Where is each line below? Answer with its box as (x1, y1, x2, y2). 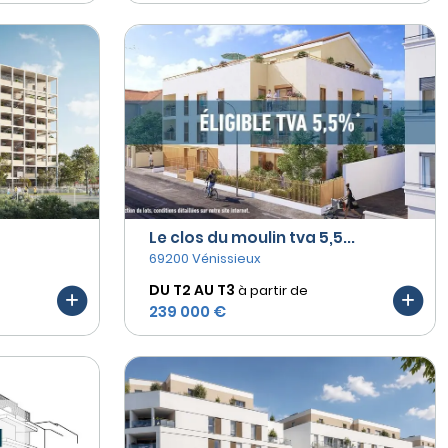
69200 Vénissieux (149, 248, 261, 268)
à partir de (238, 280, 308, 300)
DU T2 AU (149, 279, 214, 300)
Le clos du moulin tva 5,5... (149, 226, 355, 248)
